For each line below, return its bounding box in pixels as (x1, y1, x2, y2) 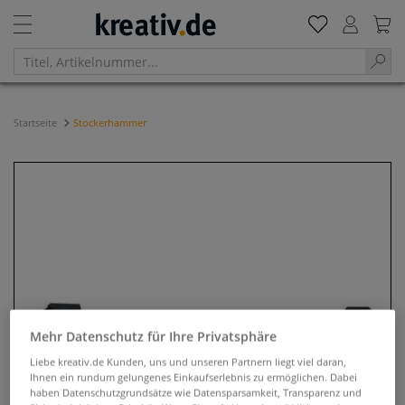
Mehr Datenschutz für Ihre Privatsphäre (30, 327, 278, 345)
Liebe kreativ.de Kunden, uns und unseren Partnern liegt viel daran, (30, 354, 347, 369)
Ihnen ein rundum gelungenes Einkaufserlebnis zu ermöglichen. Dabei (30, 370, 358, 384)
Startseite (14, 116, 60, 129)
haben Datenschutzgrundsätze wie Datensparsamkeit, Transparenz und (30, 385, 363, 400)
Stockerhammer (73, 116, 146, 129)
